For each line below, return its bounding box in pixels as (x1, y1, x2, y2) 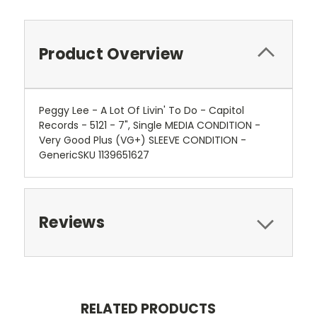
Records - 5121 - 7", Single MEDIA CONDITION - (39, 117, 260, 132)
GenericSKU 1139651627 (39, 147, 149, 162)
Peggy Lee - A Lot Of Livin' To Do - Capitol (39, 103, 244, 117)
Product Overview (39, 42, 183, 65)
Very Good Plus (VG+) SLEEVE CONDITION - (39, 132, 246, 147)
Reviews (39, 211, 105, 234)
